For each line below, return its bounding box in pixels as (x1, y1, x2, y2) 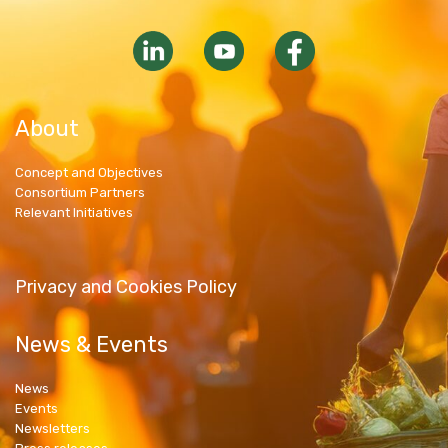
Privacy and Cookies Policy (15, 276, 237, 298)
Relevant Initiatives (15, 205, 133, 220)
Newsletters (15, 421, 90, 436)
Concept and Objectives (15, 165, 163, 180)
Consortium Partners (15, 185, 145, 200)
